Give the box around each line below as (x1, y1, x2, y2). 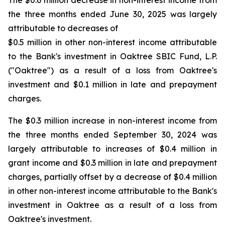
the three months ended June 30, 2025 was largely (8, 9, 217, 19)
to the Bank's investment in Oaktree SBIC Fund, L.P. (8, 51, 217, 61)
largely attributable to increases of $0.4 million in (8, 144, 217, 154)
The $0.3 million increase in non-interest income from (8, 116, 217, 126)
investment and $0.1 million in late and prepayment (8, 79, 217, 89)
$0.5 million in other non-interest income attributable (8, 37, 217, 47)
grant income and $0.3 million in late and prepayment (8, 158, 217, 168)
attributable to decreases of (8, 23, 118, 33)
